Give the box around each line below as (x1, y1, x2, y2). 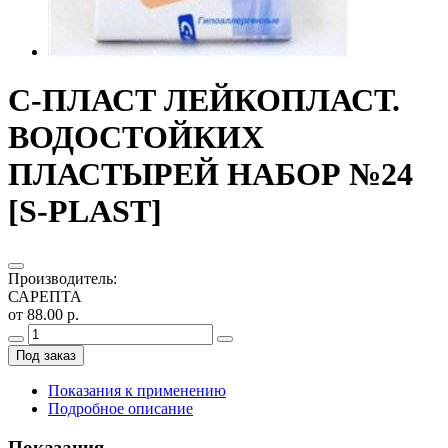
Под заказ (16, 347, 76, 363)
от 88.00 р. (8, 305, 79, 323)
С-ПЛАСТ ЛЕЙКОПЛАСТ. (8, 82, 400, 119)
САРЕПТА (8, 287, 82, 305)
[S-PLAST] (8, 193, 162, 230)
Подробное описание (48, 399, 193, 417)
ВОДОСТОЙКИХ (8, 119, 264, 156)
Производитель (8, 269, 113, 287)
